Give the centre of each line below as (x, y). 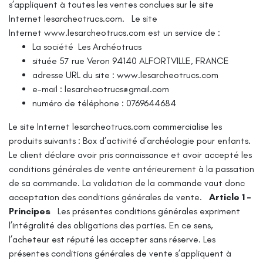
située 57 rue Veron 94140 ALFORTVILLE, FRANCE (131, 60)
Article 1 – (230, 197)
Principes (30, 211)
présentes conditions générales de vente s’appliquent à (120, 253)
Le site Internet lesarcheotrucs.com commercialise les (115, 126)
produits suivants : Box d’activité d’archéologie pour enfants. (130, 140)
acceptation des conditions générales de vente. (105, 197)
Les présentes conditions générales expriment (149, 211)
